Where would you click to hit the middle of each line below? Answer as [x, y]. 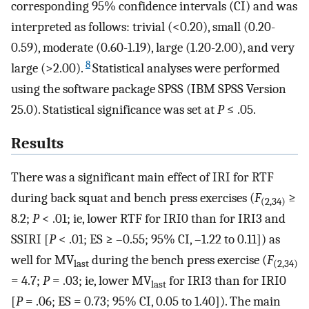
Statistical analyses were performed [186, 69]
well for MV [42, 260]
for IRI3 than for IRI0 [226, 280]
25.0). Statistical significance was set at [114, 110]
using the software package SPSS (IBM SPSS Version [149, 89]
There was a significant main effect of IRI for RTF [142, 177]
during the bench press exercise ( [178, 260]
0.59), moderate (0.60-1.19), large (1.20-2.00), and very [153, 48]
